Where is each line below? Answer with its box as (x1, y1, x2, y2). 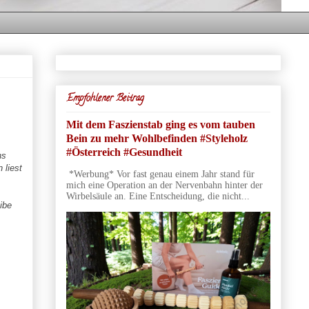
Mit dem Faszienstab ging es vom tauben (66, 117, 255, 131)
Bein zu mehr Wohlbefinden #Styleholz (66, 131, 248, 145)
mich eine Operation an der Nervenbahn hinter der (66, 179, 263, 190)
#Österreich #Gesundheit (66, 145, 182, 159)
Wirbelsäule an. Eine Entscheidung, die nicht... (66, 190, 250, 201)
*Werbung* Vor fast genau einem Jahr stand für (66, 168, 255, 179)
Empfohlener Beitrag (66, 91, 144, 106)
